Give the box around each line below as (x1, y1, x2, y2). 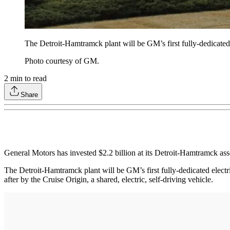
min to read (8, 73, 47, 83)
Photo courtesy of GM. (25, 56, 99, 65)
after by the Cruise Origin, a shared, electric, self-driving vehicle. (4, 175, 213, 184)
